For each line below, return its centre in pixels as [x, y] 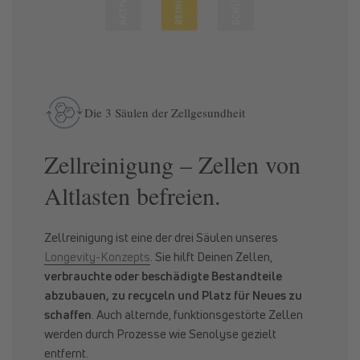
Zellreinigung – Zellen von [172, 164]
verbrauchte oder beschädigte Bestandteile [163, 276]
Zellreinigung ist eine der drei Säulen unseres [161, 237]
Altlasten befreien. [133, 196]
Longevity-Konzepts [97, 257]
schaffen [68, 315]
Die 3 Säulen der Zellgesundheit [165, 112]
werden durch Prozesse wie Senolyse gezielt [160, 334]
